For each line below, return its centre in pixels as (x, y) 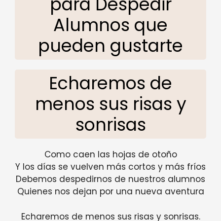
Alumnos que (110, 25)
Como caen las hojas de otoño (110, 155)
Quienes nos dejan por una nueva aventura (110, 192)
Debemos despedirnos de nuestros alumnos (110, 179)
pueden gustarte (110, 46)
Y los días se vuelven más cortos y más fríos (110, 167)
